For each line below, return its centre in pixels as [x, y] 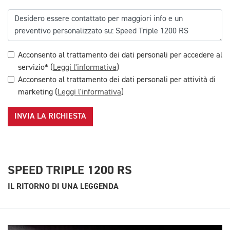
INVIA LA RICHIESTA [50, 116]
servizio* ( [35, 68]
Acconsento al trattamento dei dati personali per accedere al [120, 55]
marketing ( [38, 92]
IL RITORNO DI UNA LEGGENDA [63, 186]
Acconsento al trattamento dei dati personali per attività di [117, 80]
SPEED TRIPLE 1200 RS [70, 170]
